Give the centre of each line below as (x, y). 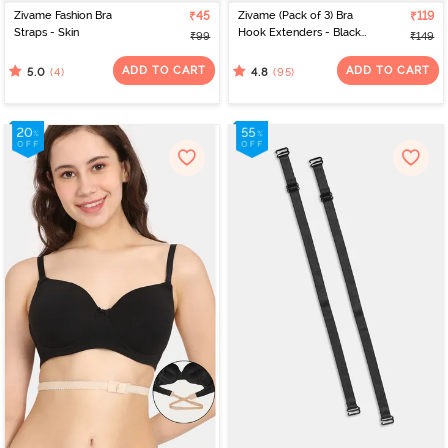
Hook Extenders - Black (299, 33)
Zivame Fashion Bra (62, 16)
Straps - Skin (46, 33)
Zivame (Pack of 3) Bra (295, 16)
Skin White (265, 50)
